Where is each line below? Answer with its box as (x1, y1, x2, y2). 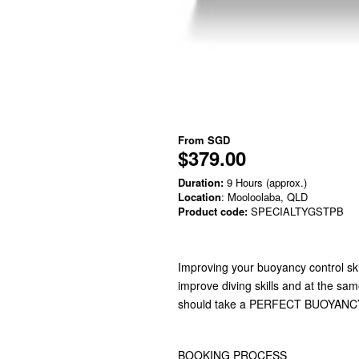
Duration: (178, 175, 224, 190)
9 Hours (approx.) (224, 175, 307, 190)
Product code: (178, 204, 248, 219)
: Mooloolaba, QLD (221, 189, 308, 204)
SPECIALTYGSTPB (248, 204, 344, 219)
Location (178, 189, 221, 204)
